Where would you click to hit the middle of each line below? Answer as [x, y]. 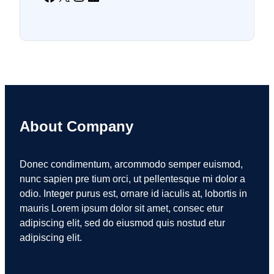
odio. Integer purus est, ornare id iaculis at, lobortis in [133, 193]
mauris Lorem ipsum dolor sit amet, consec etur [121, 208]
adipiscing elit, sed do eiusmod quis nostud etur [122, 223]
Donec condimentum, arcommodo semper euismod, [131, 164]
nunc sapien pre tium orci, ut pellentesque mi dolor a [132, 179]
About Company [76, 126]
